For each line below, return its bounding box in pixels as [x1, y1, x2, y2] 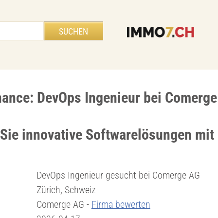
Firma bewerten [91, 199, 150, 210]
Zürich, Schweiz [36, 184, 96, 196]
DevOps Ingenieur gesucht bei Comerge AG [36, 169, 200, 181]
